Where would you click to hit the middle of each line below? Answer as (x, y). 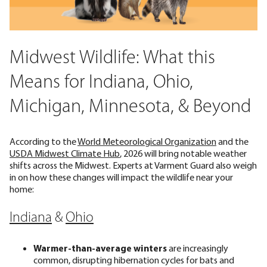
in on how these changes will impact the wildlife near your (121, 177)
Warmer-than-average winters (100, 248)
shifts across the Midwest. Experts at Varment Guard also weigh (133, 165)
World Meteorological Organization (147, 142)
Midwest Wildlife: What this (112, 58)
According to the (44, 142)
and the (232, 142)
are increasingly (198, 248)
